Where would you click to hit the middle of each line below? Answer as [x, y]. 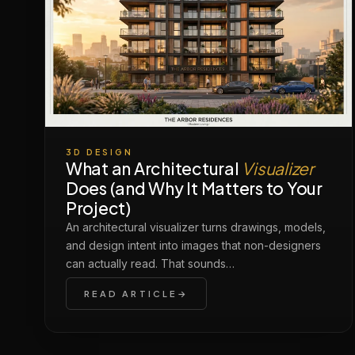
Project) [98, 208]
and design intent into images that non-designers [193, 246]
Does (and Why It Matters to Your [194, 189]
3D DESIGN [99, 152]
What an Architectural [154, 169]
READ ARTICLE [131, 294]
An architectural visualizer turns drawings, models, [196, 227]
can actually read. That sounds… [150, 264]
